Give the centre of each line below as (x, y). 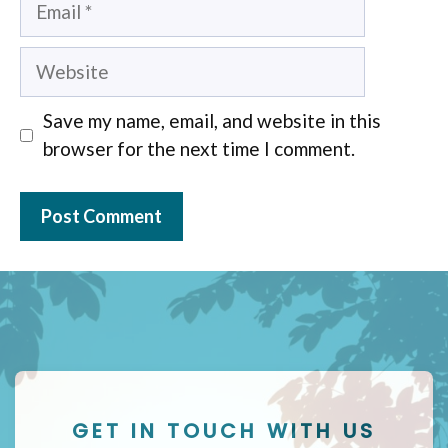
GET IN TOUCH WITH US (224, 430)
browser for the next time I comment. (198, 148)
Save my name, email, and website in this (211, 120)
